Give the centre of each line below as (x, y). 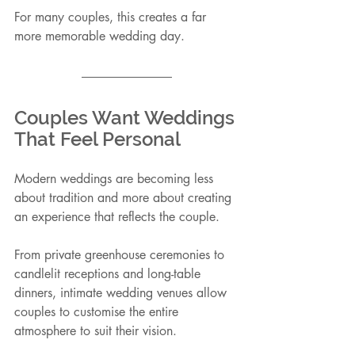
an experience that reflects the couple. (117, 217)
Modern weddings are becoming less (116, 179)
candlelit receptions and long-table (109, 274)
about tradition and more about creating (125, 198)
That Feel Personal (97, 139)
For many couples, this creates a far (112, 17)
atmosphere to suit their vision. (95, 331)
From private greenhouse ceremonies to (121, 255)
